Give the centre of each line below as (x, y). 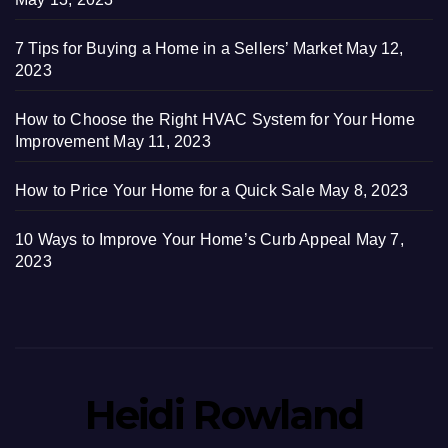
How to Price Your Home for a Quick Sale (165, 190)
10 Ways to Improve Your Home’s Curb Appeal (183, 239)
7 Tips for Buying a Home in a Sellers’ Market (179, 48)
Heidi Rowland (224, 414)
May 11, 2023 (162, 141)
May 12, (375, 48)
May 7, (379, 239)
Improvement (62, 141)
